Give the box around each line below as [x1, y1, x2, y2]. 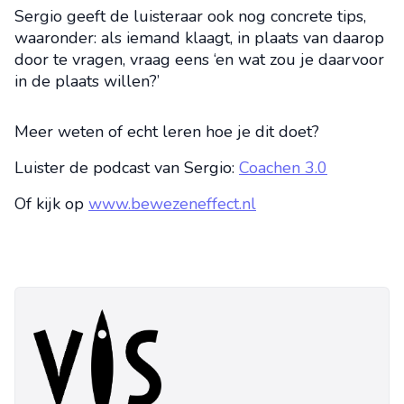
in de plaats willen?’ [14, 70, 160, 92]
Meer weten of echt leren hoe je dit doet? [14, 121, 319, 142]
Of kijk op [14, 193, 88, 215]
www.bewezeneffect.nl [88, 193, 256, 215]
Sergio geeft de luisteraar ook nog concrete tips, [14, 5, 366, 27]
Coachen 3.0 [239, 157, 327, 179]
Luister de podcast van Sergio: [14, 157, 239, 179]
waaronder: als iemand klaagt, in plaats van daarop [14, 27, 384, 49]
